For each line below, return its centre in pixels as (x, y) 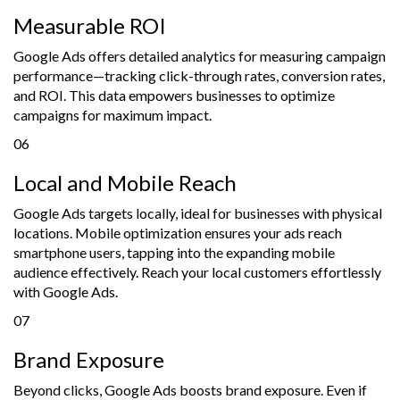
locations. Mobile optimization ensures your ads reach (178, 232)
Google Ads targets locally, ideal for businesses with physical (198, 212)
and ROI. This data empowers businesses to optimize (174, 95)
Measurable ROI (90, 25)
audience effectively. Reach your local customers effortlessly (197, 271)
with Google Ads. (66, 291)
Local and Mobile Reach (125, 182)
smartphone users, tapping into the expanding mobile (174, 252)
